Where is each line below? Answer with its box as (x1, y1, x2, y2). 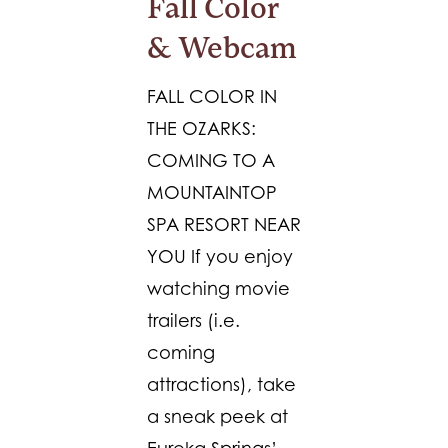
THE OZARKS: (147, 118, 256, 139)
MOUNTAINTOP (147, 182, 277, 203)
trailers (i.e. (147, 310, 240, 331)
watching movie (147, 278, 290, 299)
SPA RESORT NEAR (147, 214, 301, 235)
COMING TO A (147, 150, 275, 171)
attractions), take (147, 374, 296, 395)
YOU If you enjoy (147, 246, 293, 267)
